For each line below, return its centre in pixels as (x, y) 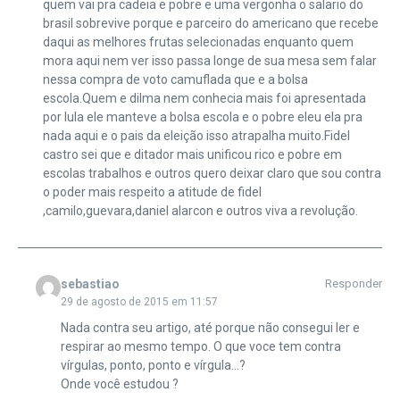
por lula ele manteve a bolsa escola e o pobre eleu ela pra (202, 117)
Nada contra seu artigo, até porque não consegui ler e (210, 327)
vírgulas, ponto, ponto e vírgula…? (153, 365)
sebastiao (90, 283)
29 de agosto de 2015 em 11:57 (139, 301)
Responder (354, 283)
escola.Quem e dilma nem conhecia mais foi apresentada (204, 98)
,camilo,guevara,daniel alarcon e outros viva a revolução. (200, 210)
